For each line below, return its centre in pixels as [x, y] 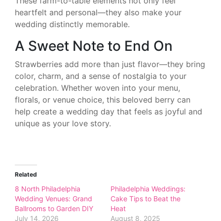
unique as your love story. [63, 123]
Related [26, 174]
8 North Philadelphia [48, 188]
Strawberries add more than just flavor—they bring [110, 64]
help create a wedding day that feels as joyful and [109, 111]
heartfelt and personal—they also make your [98, 12]
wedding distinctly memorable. [72, 24]
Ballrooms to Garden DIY [54, 208]
